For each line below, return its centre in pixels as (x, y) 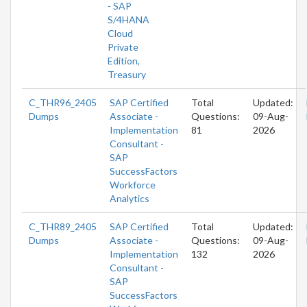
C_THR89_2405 (63, 226)
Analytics (130, 198)
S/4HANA (128, 19)
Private (123, 47)
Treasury (127, 74)
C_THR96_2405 (63, 102)
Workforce (133, 184)
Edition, (124, 60)
